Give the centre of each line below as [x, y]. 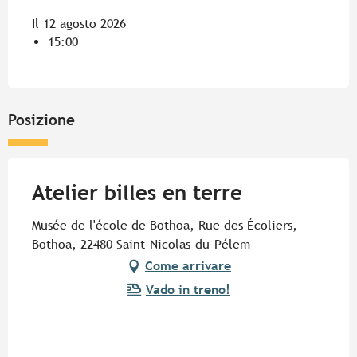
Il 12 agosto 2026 [79, 24]
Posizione [41, 120]
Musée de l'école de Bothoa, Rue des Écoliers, [165, 226]
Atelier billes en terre [137, 193]
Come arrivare [188, 266]
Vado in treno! [188, 290]
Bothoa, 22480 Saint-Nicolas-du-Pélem [141, 245]
